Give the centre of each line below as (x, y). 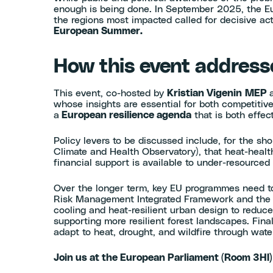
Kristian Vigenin (204, 94)
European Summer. (98, 31)
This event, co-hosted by (110, 94)
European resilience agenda (125, 115)
